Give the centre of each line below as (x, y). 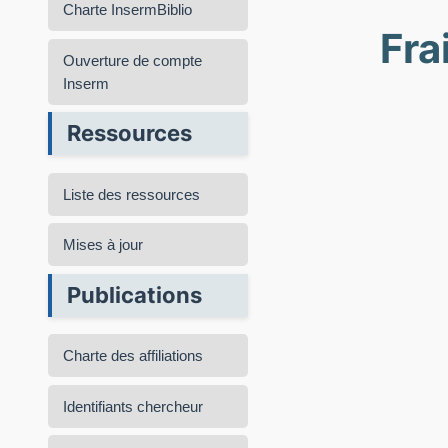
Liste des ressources (131, 194)
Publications (134, 294)
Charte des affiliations (133, 356)
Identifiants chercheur (133, 406)
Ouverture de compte (132, 60)
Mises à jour (103, 245)
